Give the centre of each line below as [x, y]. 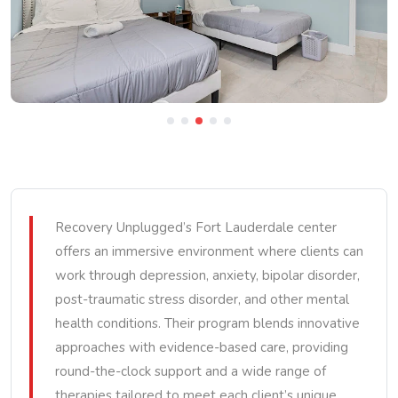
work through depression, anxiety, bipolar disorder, [207, 275]
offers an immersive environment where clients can [209, 251]
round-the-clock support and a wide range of [191, 371]
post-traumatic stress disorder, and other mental [202, 299]
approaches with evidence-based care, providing [202, 347]
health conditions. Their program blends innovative [207, 323]
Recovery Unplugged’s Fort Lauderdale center [196, 227]
